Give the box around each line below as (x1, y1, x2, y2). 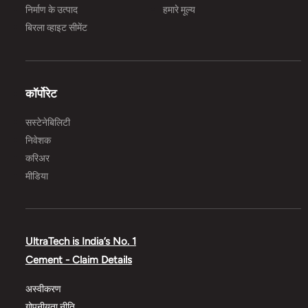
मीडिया (25, 170, 48, 182)
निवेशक (25, 134, 51, 146)
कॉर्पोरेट (25, 86, 57, 100)
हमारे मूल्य (163, 4, 196, 16)
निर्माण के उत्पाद (25, 4, 78, 16)
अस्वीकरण (25, 283, 61, 295)
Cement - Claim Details (25, 253, 132, 266)
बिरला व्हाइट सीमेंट (25, 22, 87, 34)
